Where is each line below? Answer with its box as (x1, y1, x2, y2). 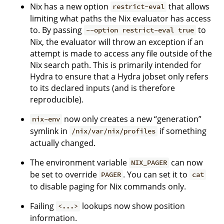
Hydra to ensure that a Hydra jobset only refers (30, 70, 208, 82)
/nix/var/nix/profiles (71, 126, 156, 136)
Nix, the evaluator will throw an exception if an (30, 36, 203, 47)
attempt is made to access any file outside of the (30, 47, 212, 59)
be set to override (30, 168, 99, 180)
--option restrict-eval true (86, 25, 194, 35)
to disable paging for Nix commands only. (30, 180, 186, 192)
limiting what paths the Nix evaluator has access (30, 12, 211, 24)
